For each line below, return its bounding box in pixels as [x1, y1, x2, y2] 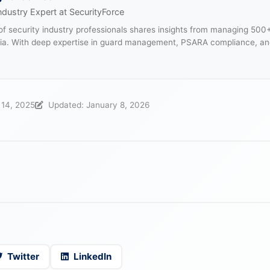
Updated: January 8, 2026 [45, 100, 149, 110]
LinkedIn [71, 251, 111, 262]
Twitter [4, 251, 39, 262]
